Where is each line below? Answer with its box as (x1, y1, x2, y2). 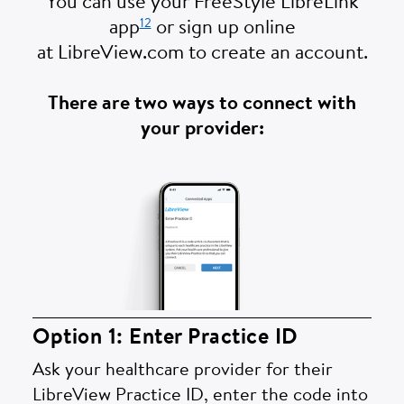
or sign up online (151, 19, 296, 40)
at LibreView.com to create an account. (36, 44, 368, 65)
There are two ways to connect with (48, 95, 356, 115)
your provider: (140, 120, 264, 141)
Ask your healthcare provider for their (32, 362, 333, 381)
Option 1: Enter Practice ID (32, 327, 298, 350)
